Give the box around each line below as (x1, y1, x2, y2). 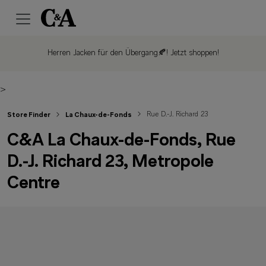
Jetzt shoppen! (167, 49, 219, 58)
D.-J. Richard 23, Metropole (7, 153, 214, 172)
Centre (7, 175, 60, 193)
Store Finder (7, 112, 50, 119)
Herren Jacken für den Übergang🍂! (47, 49, 168, 58)
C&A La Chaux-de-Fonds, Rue (7, 132, 236, 150)
